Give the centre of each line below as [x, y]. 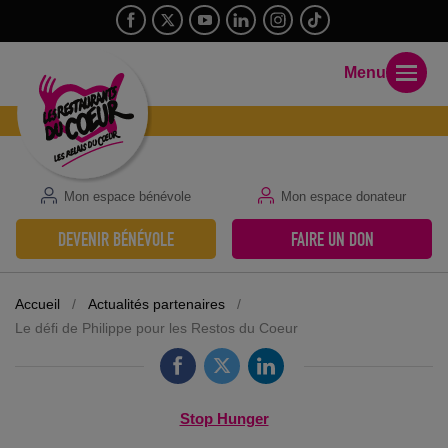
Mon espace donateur [343, 197]
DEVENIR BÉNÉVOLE [116, 239]
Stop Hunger [224, 419]
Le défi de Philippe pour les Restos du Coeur [156, 328]
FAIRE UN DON [332, 239]
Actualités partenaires [156, 304]
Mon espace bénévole [127, 197]
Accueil [37, 304]
